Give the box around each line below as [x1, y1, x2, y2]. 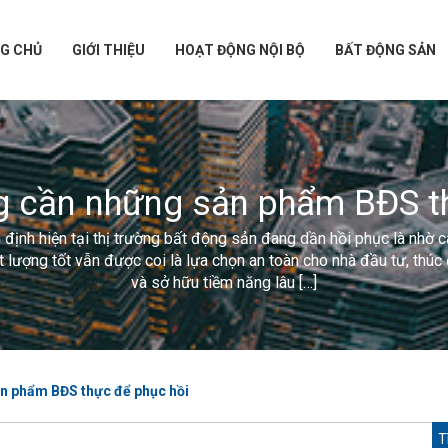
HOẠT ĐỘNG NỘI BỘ [174, 42, 305, 58]
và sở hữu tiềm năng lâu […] [131, 273, 317, 292]
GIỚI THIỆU [71, 42, 145, 58]
